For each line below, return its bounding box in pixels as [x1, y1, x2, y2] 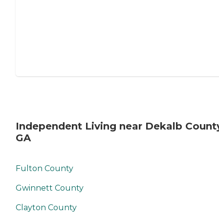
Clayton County [16, 203, 77, 213]
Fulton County [16, 164, 73, 174]
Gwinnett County [16, 183, 84, 193]
